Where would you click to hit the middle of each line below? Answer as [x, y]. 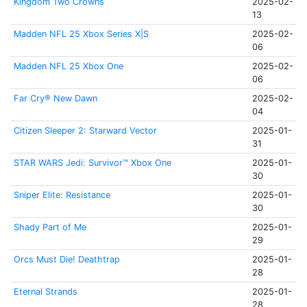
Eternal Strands [45, 292]
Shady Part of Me [50, 227]
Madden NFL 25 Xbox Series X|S [81, 34]
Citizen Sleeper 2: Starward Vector [85, 131]
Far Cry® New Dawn [55, 98]
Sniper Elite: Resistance [62, 195]
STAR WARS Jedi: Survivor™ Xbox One [92, 163]
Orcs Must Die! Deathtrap [66, 259]
